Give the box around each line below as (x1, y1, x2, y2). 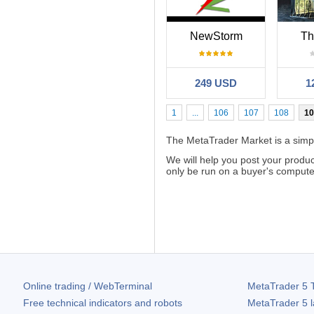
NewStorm (189, 29, 243, 42)
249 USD (195, 76, 238, 89)
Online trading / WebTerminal (23, 280, 152, 292)
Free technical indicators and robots (23, 296, 182, 308)
